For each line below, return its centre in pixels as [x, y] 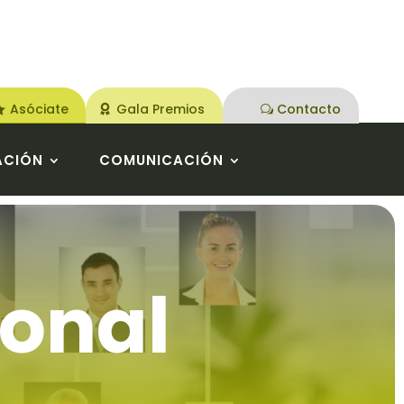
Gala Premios [160, 109]
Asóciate [39, 109]
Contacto [309, 109]
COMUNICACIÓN [161, 160]
